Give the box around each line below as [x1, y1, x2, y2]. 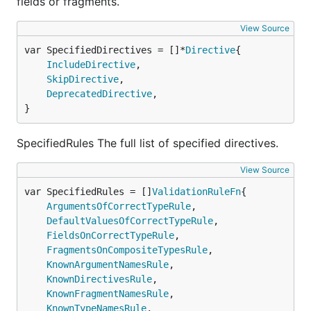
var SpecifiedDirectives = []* [24, 44, 185, 56]
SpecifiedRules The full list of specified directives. [17, 136, 278, 150]
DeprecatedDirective [47, 88, 152, 99]
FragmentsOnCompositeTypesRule [47, 244, 208, 255]
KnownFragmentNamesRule [47, 288, 169, 299]
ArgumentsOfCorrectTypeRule [47, 201, 191, 212]
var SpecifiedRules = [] [24, 186, 152, 197]
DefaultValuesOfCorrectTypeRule [47, 215, 213, 226]
